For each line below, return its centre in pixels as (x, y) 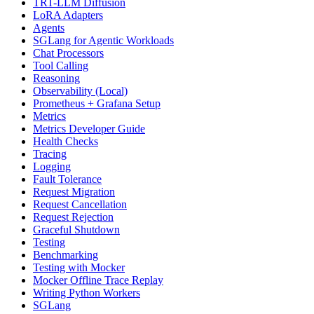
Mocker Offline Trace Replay (98, 280)
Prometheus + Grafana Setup (97, 104)
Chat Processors (68, 53)
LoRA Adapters (68, 15)
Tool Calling (61, 66)
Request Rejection (73, 217)
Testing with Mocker (79, 268)
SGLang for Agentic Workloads (103, 41)
